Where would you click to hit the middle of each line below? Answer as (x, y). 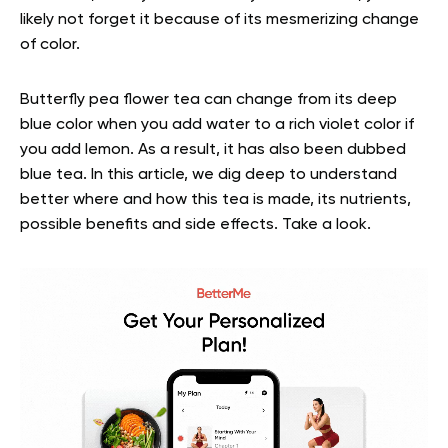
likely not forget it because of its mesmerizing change (219, 20)
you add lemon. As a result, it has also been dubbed (213, 150)
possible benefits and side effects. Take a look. (195, 225)
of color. (50, 45)
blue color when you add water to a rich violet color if (217, 125)
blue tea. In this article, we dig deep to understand (208, 175)
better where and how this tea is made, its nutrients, (215, 200)
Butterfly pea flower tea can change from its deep (208, 100)
